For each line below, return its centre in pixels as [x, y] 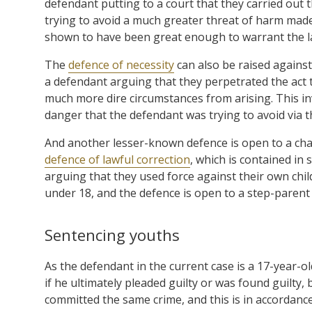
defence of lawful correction [117, 159]
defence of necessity [121, 64]
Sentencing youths [112, 235]
